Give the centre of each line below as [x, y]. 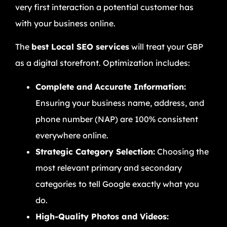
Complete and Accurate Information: [111, 86]
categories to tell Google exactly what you [117, 184]
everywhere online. [72, 135]
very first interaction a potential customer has [104, 7]
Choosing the [182, 151]
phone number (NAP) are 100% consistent [117, 119]
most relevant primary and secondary [109, 167]
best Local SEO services [80, 47]
